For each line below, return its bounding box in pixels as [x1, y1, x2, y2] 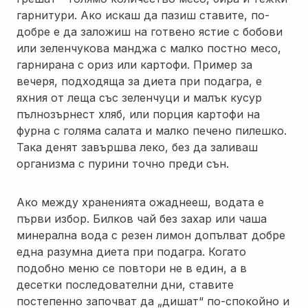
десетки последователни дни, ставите [16, 277, 234, 291]
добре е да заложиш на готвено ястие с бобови [16, 24, 283, 38]
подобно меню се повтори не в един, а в [16, 261, 247, 275]
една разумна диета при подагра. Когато [16, 244, 246, 258]
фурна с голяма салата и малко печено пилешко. [16, 123, 287, 137]
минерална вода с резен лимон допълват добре [16, 228, 285, 242]
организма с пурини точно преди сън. [16, 156, 229, 170]
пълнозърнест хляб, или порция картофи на [16, 107, 260, 121]
